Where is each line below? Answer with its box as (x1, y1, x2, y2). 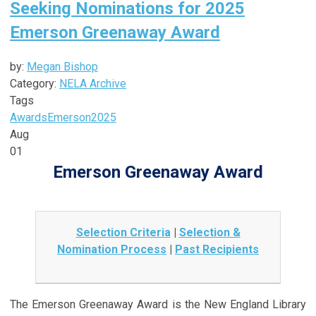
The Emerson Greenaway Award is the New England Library (10, 297, 306, 311)
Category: (10, 76, 59, 90)
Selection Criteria (75, 225, 171, 239)
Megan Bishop (27, 59, 98, 73)
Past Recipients (175, 242, 259, 256)
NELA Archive (59, 76, 126, 90)
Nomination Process (57, 242, 166, 256)
